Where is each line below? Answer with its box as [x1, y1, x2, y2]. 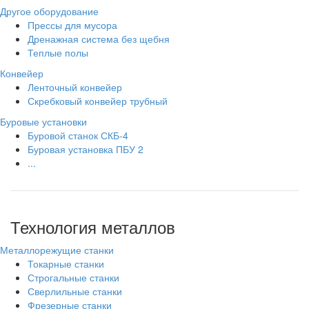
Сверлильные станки [28, 284, 122, 299]
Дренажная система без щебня [28, 32, 170, 46]
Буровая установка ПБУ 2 [28, 142, 143, 157]
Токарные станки [28, 257, 104, 271]
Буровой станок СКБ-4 [28, 128, 128, 143]
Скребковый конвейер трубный [28, 94, 168, 108]
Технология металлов [10, 215, 175, 239]
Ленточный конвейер [28, 80, 122, 94]
